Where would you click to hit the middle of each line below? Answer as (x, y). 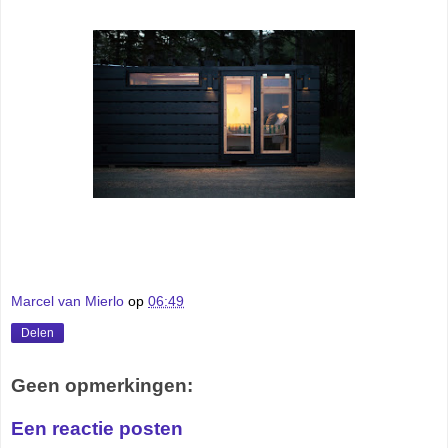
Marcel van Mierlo (67, 300)
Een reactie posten (97, 429)
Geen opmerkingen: (102, 385)
